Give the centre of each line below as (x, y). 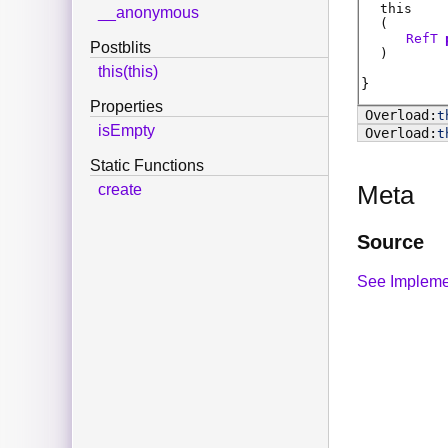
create (120, 190)
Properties (126, 107)
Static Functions (147, 166)
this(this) (128, 72)
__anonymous (148, 13)
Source (390, 242)
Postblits (120, 48)
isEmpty (126, 131)
